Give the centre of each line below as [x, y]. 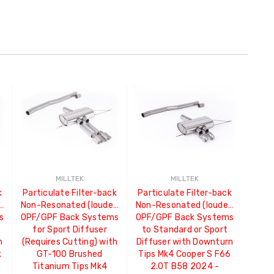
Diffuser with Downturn [185, 242]
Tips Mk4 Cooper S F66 [185, 254]
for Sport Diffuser [70, 230]
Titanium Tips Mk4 [70, 267]
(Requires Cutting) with [70, 242]
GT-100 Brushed [70, 254]
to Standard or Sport [185, 230]
